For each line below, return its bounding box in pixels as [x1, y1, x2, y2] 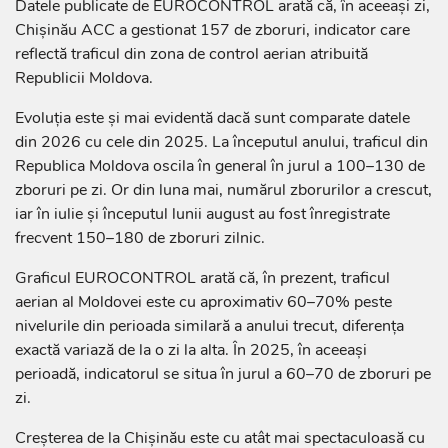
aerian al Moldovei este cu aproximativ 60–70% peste [15, 290, 392, 313]
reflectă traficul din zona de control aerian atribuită [15, 42, 368, 65]
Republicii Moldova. [15, 66, 153, 89]
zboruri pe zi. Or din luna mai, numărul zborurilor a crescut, [15, 178, 432, 201]
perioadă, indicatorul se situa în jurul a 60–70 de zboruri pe [15, 362, 431, 385]
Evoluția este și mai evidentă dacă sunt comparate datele [15, 106, 410, 129]
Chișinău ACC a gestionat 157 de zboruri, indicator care [15, 18, 410, 41]
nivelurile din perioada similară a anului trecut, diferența [15, 314, 404, 337]
